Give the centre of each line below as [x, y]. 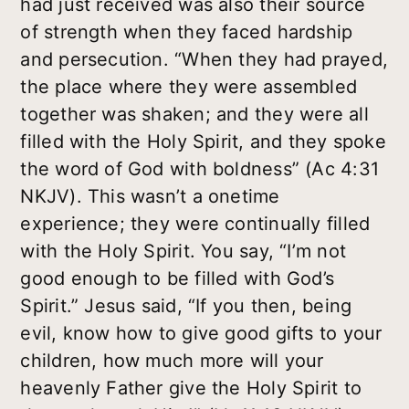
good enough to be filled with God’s [178, 278]
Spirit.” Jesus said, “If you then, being [186, 305]
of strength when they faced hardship [187, 31]
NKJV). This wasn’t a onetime [150, 196]
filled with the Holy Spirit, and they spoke [203, 141]
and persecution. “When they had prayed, [204, 59]
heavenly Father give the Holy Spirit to [191, 388]
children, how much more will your [172, 360]
